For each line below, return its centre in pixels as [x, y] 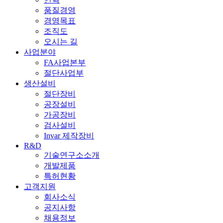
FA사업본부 [65, 63]
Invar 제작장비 [69, 136]
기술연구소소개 [72, 155]
